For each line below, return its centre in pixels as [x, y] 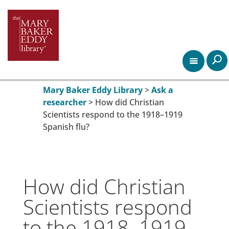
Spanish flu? [66, 127]
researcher [65, 102]
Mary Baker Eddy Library [93, 90]
